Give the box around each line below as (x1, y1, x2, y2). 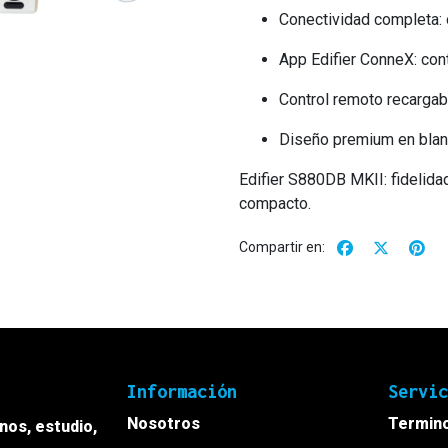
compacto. (239, 194, 311, 213)
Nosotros (127, 414, 200, 433)
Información (127, 381, 237, 402)
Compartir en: (239, 239, 325, 256)
